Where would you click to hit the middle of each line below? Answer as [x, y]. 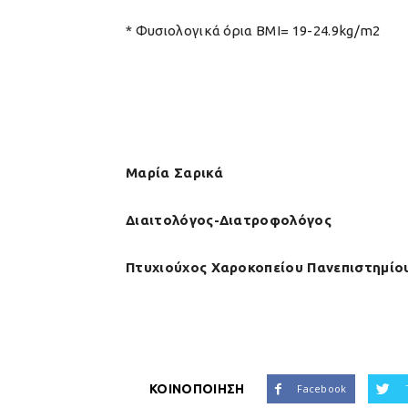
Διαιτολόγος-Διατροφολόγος [229, 220]
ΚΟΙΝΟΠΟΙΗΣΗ [197, 388]
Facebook [322, 388]
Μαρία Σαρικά [174, 173]
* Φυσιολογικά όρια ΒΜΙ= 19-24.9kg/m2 [253, 31]
